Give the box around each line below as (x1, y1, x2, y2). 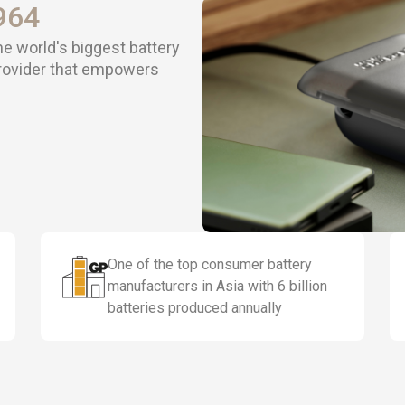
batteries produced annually (107, 299, 282, 316)
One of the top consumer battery (107, 256, 312, 273)
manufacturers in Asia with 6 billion (107, 278, 327, 295)
